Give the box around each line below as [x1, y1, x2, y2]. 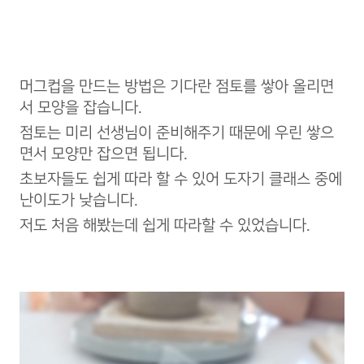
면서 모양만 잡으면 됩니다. [19, 145, 188, 162]
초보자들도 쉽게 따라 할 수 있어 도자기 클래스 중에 [19, 171, 342, 188]
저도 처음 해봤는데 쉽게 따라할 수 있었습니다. [19, 217, 310, 234]
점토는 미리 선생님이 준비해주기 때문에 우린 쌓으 [19, 124, 334, 141]
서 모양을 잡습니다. [19, 99, 142, 116]
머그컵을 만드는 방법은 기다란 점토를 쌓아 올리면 [19, 78, 334, 95]
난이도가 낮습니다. [19, 192, 138, 209]
